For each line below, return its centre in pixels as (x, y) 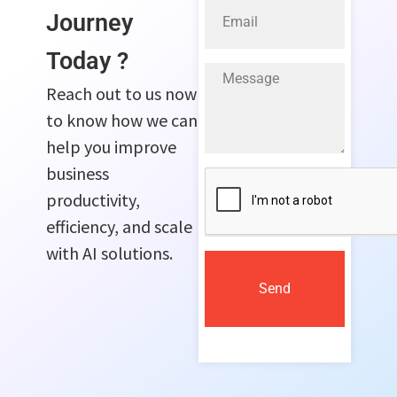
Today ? (88, 61)
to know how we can (122, 120)
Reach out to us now (122, 93)
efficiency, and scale (120, 226)
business (78, 173)
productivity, (93, 199)
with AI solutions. (110, 253)
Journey (90, 23)
